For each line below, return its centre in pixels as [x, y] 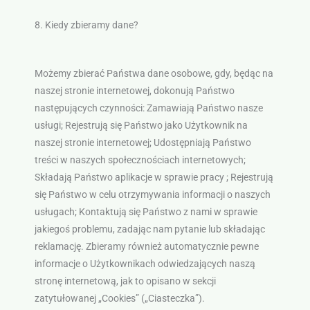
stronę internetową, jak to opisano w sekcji [125, 281]
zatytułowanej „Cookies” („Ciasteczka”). [119, 299]
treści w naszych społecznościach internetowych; [140, 160]
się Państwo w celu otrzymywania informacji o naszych [152, 195]
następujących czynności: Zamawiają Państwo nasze [148, 108]
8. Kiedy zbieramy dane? [86, 25]
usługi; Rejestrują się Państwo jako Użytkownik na [141, 126]
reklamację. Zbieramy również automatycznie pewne [146, 247]
